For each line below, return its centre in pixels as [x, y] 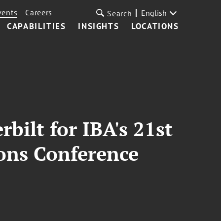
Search [120, 13]
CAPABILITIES [37, 26]
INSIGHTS [99, 26]
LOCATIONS [155, 26]
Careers [39, 12]
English [154, 13]
